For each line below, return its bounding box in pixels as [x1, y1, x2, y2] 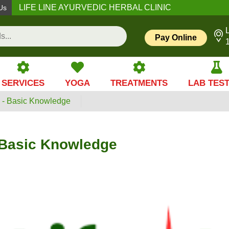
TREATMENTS [110, 78, 168, 88]
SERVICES [2, 78, 44, 88]
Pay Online [155, 33, 197, 42]
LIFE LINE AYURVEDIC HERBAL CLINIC [19, 3, 172, 12]
